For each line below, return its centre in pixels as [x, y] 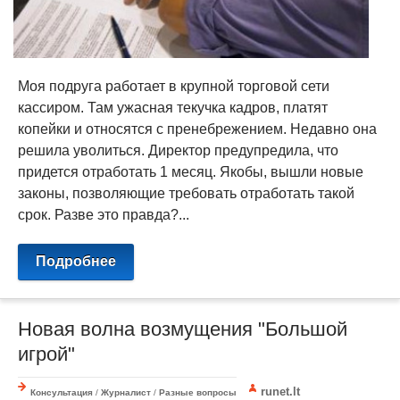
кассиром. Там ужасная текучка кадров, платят [173, 107]
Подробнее [76, 261]
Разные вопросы [198, 392]
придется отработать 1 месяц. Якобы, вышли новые [191, 171]
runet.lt [281, 391]
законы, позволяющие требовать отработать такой [186, 193]
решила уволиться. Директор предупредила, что [178, 150]
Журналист [126, 392]
